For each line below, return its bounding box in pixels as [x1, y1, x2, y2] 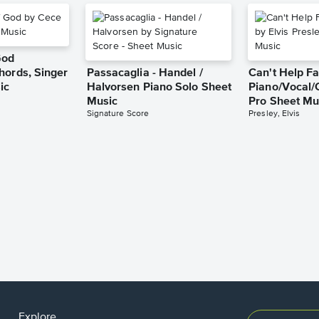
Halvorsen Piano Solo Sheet [86, 82, 232, 94]
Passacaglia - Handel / [86, 68, 203, 80]
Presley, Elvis [249, 110, 300, 119]
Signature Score [86, 110, 150, 119]
